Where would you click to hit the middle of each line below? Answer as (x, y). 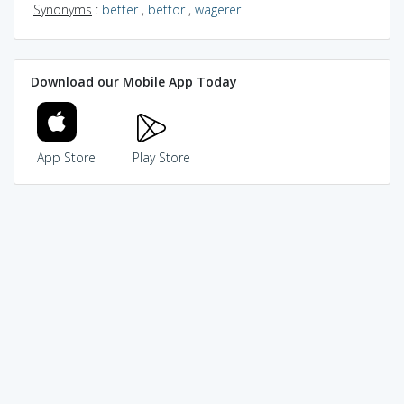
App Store (66, 157)
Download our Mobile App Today (133, 82)
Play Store (161, 157)
